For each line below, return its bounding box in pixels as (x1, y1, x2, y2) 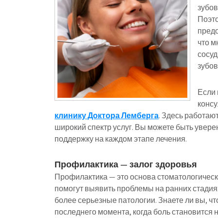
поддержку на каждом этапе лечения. (54, 134, 187, 144)
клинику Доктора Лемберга (54, 110, 159, 121)
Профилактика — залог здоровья (54, 159, 197, 170)
